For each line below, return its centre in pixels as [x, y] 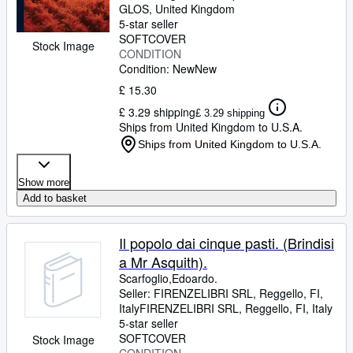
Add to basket [55, 198]
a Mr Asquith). [163, 262]
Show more [44, 182]
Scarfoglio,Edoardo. [168, 278]
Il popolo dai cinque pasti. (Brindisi [227, 243]
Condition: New [157, 69]
